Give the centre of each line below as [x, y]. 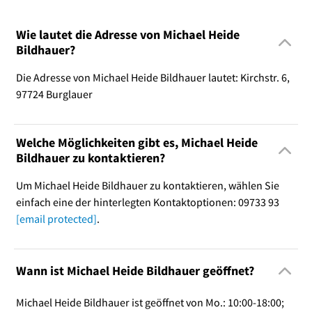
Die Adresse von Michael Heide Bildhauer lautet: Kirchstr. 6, [153, 77]
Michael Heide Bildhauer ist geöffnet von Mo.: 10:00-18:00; [150, 302]
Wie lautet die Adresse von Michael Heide [127, 34]
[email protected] [56, 218]
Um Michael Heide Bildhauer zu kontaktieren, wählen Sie [147, 185]
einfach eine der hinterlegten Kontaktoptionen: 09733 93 [147, 202]
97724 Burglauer [54, 94]
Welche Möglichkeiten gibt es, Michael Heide [136, 142]
